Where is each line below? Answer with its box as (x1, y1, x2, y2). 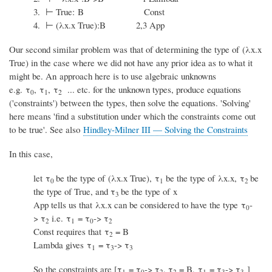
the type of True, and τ (33, 185, 115, 197)
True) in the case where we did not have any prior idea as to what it (9, 56, 253, 69)
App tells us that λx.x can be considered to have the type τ (33, 198, 246, 211)
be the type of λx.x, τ (166, 171, 245, 184)
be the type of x (121, 185, 177, 197)
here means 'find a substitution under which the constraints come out (9, 109, 256, 122)
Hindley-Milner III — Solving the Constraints (83, 123, 248, 135)
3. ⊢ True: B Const (33, 5, 165, 18)
